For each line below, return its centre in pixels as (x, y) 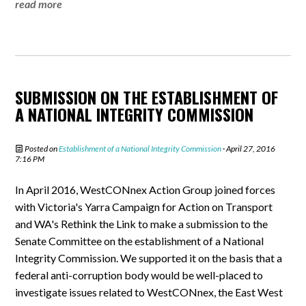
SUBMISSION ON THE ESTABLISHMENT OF (147, 97)
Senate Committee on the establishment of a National (140, 241)
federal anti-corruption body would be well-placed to (139, 275)
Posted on (41, 149)
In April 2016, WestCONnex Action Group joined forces (145, 190)
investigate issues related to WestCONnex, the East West (149, 292)
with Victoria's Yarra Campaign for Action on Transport (144, 207)
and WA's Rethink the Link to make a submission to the (142, 224)
